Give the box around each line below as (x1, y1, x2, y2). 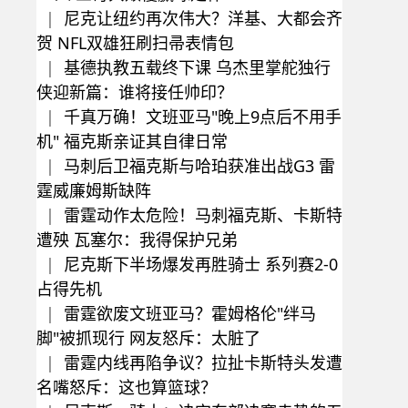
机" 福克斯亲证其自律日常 (36, 130, 228, 152)
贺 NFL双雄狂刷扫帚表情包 (36, 32, 234, 54)
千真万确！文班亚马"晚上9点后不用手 (64, 106, 342, 127)
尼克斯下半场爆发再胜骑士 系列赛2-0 (64, 253, 338, 275)
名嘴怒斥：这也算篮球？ (36, 376, 217, 398)
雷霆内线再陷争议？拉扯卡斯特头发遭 (64, 352, 342, 373)
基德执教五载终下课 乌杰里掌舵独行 (64, 56, 331, 78)
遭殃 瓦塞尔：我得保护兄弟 (36, 229, 238, 250)
